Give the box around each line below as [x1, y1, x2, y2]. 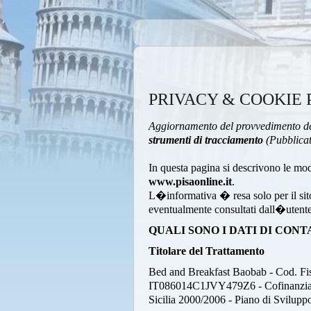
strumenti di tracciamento [149, 134, 263, 146]
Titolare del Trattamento [149, 245, 264, 257]
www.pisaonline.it [149, 176, 232, 187]
